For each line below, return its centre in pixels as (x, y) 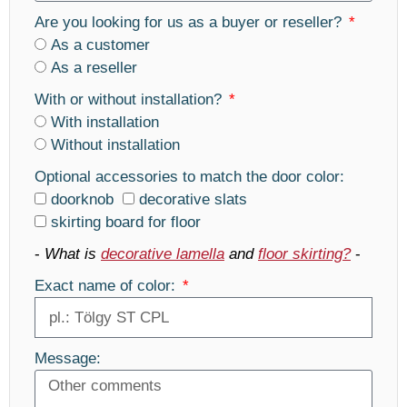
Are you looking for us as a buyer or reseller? (190, 23)
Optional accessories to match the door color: (189, 177)
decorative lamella (163, 254)
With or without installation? (130, 100)
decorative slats (193, 200)
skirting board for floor (126, 223)
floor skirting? (304, 254)
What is (73, 254)
